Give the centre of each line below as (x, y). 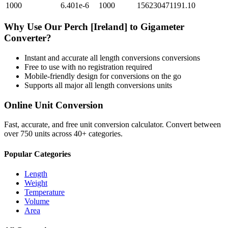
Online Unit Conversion (54, 105)
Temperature (45, 192)
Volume (37, 201)
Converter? (28, 38)
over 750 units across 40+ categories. (63, 134)
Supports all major (55, 85)
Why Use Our (34, 27)
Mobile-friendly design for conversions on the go (103, 76)
